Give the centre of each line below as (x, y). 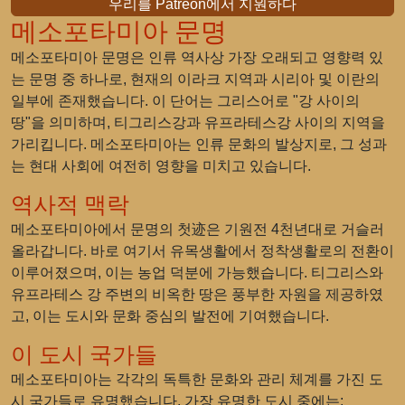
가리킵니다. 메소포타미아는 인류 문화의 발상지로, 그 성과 (199, 144)
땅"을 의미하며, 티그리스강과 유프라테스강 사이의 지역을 (198, 122)
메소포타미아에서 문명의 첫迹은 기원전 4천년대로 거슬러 (198, 229)
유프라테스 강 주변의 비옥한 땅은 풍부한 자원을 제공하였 (197, 294)
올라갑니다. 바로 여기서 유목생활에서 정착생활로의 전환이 (202, 251)
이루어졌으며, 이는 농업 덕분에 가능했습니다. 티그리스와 (197, 273)
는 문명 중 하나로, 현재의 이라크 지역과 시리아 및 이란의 (195, 79)
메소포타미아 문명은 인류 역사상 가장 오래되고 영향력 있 (197, 57)
